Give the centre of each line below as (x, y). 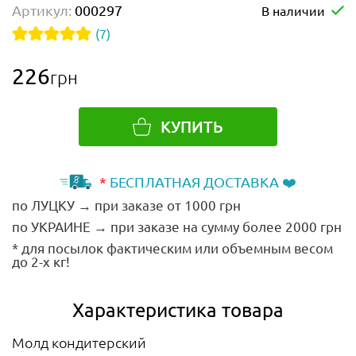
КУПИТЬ (192, 126)
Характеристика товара (178, 309)
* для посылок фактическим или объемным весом (172, 247)
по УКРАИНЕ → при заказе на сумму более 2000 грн (177, 226)
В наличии (293, 10)
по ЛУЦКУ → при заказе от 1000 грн (126, 204)
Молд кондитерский (79, 342)
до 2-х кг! (41, 261)
